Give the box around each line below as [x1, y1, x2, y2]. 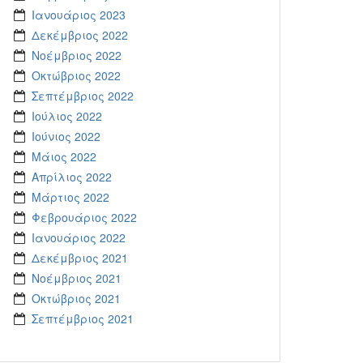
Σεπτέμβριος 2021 [32, 310, 134, 327]
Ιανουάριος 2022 [32, 229, 126, 246]
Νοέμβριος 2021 [32, 270, 122, 286]
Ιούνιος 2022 [32, 128, 100, 144]
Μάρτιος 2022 [32, 189, 109, 205]
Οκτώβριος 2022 [32, 67, 121, 83]
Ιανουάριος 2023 [32, 6, 126, 23]
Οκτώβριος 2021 [32, 290, 121, 306]
